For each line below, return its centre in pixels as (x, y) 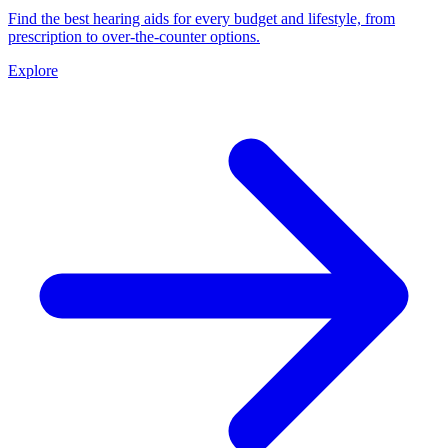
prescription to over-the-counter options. (134, 36)
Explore (33, 70)
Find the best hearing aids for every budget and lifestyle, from (201, 18)
